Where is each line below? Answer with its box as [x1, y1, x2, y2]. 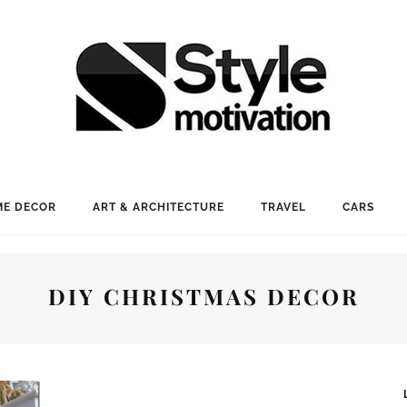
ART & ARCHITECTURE [92, 201, 224, 213]
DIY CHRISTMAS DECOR [47, 282, 360, 311]
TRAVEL [260, 201, 306, 213]
